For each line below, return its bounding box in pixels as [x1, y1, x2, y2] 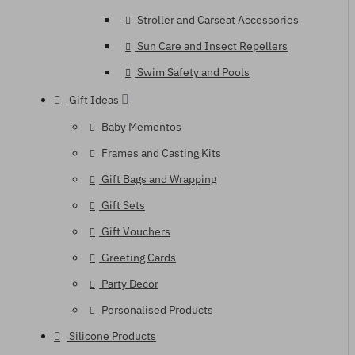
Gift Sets [101, 198, 145, 212]
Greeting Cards [101, 250, 176, 265]
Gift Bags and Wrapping [101, 172, 216, 186]
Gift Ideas [69, 93, 119, 107]
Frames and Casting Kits [101, 146, 221, 160]
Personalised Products [101, 303, 213, 317]
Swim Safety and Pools [137, 65, 250, 79]
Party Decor [101, 277, 158, 291]
